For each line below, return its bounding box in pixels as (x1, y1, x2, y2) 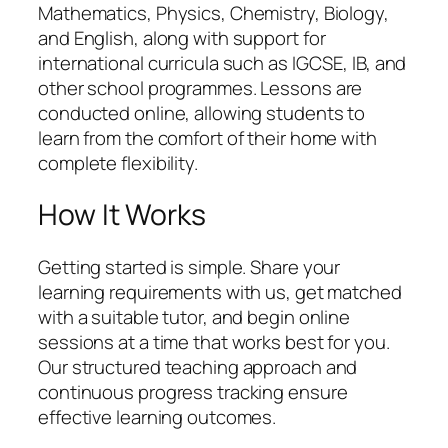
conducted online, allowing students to (38, 99, 366, 126)
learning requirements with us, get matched (38, 278, 402, 305)
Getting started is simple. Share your (38, 253, 341, 280)
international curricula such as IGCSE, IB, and (38, 49, 407, 76)
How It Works (38, 195, 206, 235)
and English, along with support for (38, 24, 326, 51)
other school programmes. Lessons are (38, 74, 363, 101)
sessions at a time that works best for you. (38, 328, 390, 355)
